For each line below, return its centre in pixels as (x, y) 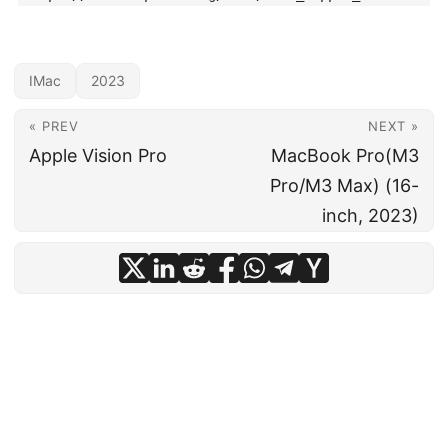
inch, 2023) (370, 215)
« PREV (54, 126)
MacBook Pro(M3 (345, 155)
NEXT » (393, 126)
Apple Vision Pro (98, 155)
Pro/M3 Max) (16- (344, 185)
